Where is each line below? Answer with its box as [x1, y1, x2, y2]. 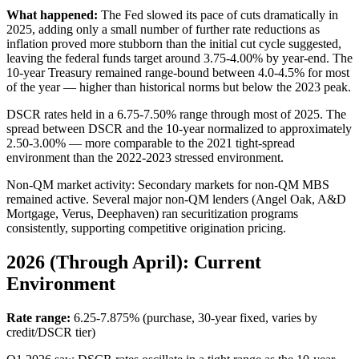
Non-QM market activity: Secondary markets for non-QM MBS [6, 177, 329, 192]
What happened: [6, 7, 98, 22]
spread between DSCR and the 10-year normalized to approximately [6, 121, 352, 135]
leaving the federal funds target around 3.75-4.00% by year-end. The [6, 50, 353, 65]
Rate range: [6, 310, 71, 325]
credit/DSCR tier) [6, 325, 95, 339]
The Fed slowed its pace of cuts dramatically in [98, 7, 338, 22]
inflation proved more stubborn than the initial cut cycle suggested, [6, 36, 341, 50]
